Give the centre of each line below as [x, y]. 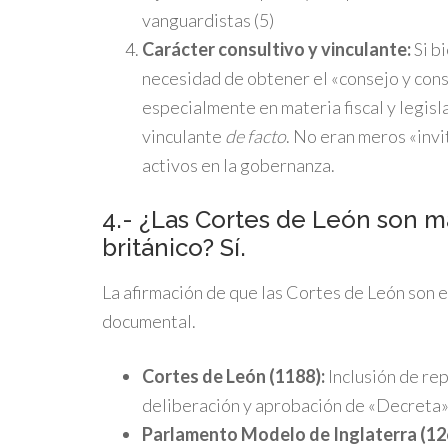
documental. [149, 321]
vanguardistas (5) [208, 20]
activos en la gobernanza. [238, 165]
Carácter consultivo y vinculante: [276, 49]
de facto [255, 136]
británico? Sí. [174, 247]
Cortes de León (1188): [233, 376]
